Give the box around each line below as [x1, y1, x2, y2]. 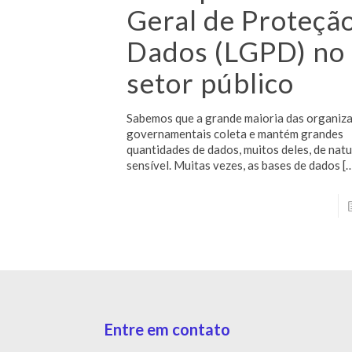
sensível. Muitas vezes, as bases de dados [126, 157, 341, 172]
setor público [126, 65, 295, 99]
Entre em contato [104, 319, 230, 339]
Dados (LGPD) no [126, 34, 346, 68]
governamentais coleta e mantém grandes [126, 126, 344, 141]
